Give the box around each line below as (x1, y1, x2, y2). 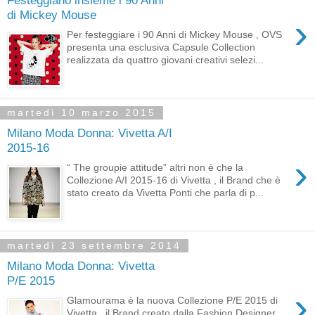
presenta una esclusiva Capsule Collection (67, 41, 256, 53)
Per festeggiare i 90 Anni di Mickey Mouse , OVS (67, 29, 283, 41)
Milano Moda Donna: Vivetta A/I (7, 125, 172, 140)
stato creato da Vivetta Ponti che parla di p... (67, 187, 264, 199)
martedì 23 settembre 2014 (7, 240, 181, 252)
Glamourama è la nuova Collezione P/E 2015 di (67, 295, 278, 307)
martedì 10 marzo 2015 (7, 107, 156, 119)
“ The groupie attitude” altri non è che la (67, 162, 244, 174)
